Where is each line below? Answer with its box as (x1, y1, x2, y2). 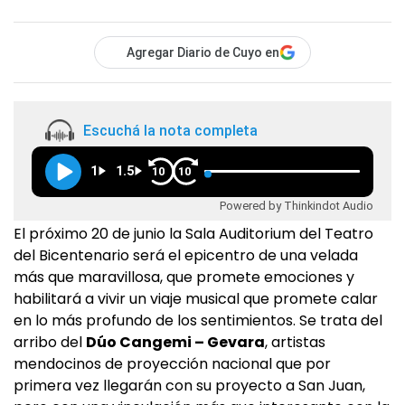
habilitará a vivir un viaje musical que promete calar (14, 288, 378, 310)
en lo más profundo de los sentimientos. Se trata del (14, 310, 382, 332)
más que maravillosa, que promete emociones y (14, 267, 354, 288)
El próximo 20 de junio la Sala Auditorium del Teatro (14, 223, 373, 245)
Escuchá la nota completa (83, 121, 258, 139)
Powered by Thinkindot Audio (220, 198, 373, 212)
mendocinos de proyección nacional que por (14, 353, 331, 375)
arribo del (14, 332, 86, 353)
